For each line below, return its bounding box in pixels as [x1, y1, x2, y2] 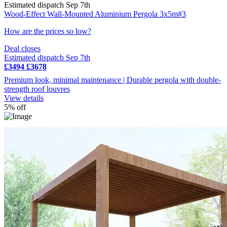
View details [4, 93, 44, 102]
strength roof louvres [4, 84, 70, 93]
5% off [4, 102, 26, 111]
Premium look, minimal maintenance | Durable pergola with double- [4, 75, 221, 84]
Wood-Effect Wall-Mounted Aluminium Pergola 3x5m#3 [4, 9, 186, 18]
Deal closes [4, 44, 41, 53]
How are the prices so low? [4, 26, 91, 35]
